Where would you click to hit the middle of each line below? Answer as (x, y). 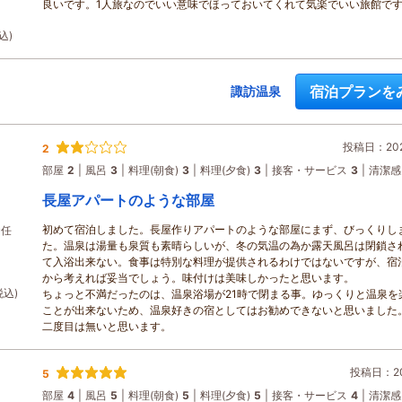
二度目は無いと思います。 (107, 327)
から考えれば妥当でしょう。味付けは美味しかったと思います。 (198, 278)
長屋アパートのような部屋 (128, 201)
